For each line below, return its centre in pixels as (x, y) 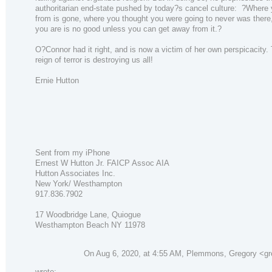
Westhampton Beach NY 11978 (90, 225)
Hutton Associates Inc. (75, 174)
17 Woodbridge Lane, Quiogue (88, 215)
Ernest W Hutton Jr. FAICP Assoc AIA (102, 163)
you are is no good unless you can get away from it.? (128, 29)
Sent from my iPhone (73, 153)
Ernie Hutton (57, 81)
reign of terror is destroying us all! (94, 60)
